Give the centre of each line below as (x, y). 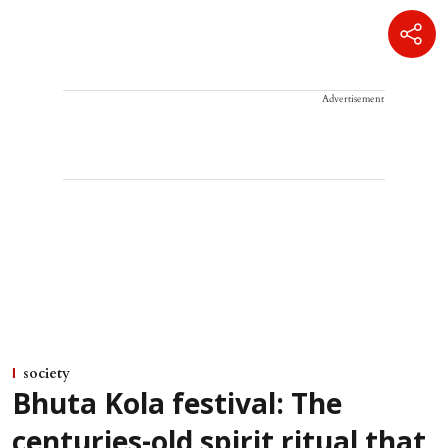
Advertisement (353, 99)
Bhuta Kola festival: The (177, 407)
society (46, 374)
